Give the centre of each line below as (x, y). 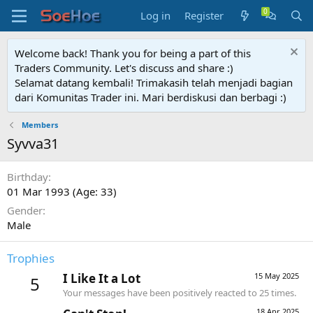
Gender (25, 210)
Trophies (31, 258)
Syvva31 (33, 144)
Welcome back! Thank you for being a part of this (133, 53)
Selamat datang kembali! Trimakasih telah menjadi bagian (154, 82)
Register (204, 15)
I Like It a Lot (102, 279)
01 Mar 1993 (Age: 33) (62, 191)
